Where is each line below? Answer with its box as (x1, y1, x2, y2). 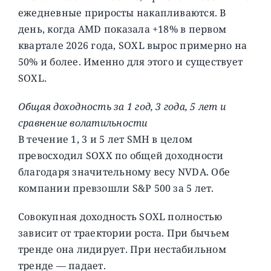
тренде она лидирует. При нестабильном (18, 242, 226, 256)
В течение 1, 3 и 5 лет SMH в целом (18, 132, 193, 146)
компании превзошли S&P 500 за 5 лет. (18, 181, 214, 195)
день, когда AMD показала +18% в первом (18, 22, 227, 36)
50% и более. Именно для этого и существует (18, 54, 243, 68)
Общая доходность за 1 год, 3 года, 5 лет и (18, 99, 226, 113)
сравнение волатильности (18, 116, 148, 129)
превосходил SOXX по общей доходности (18, 148, 224, 162)
